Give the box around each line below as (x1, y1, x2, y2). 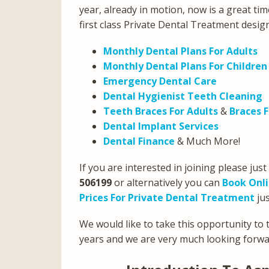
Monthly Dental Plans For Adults (103, 44, 258, 58)
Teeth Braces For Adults (103, 104, 218, 118)
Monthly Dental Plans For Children (103, 59, 267, 73)
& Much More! (175, 134, 240, 148)
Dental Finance (103, 134, 175, 148)
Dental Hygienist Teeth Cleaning (103, 89, 262, 103)
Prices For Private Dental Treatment (79, 190, 255, 204)
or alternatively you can (112, 175, 222, 189)
